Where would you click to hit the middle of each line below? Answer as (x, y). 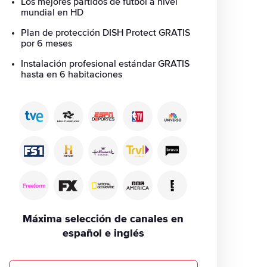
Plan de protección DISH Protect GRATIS (105, 33)
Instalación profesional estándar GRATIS (105, 64)
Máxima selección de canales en (103, 219)
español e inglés (103, 234)
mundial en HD (52, 13)
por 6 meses (46, 44)
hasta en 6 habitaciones (71, 74)
